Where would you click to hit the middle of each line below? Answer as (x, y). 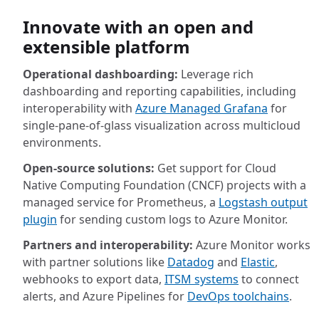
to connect (269, 279)
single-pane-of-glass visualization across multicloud (162, 125)
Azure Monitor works (252, 245)
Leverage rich (216, 74)
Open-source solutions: (89, 168)
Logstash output (263, 202)
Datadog (191, 262)
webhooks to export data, (94, 279)
